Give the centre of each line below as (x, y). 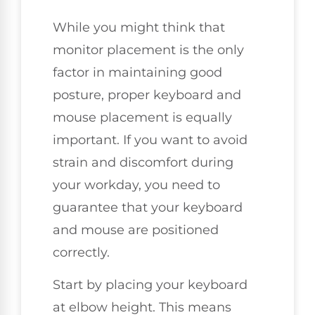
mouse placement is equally (142, 117)
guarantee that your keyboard (148, 207)
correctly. (81, 252)
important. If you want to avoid (150, 140)
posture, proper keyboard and (147, 95)
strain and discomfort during (143, 162)
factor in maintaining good (137, 72)
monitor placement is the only (148, 50)
